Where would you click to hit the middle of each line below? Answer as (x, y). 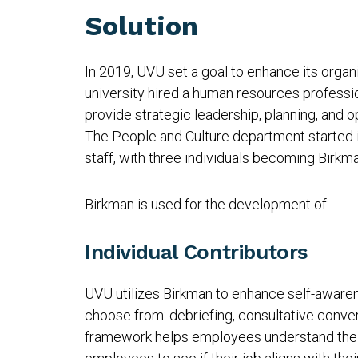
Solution (141, 26)
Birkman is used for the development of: (209, 204)
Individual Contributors (200, 252)
